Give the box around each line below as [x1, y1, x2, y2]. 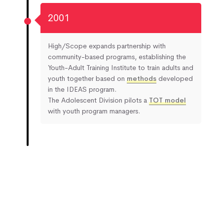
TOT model [149, 96, 186, 105]
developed [156, 74, 193, 83]
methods [127, 74, 156, 83]
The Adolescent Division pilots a [48, 96, 149, 105]
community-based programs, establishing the [48, 52, 186, 62]
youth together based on [48, 74, 127, 83]
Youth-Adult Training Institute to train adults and [48, 63, 193, 73]
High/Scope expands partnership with [48, 41, 166, 51]
